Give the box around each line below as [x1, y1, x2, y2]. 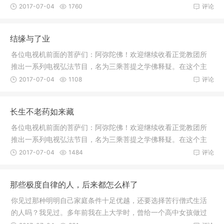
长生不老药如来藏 [10, 106, 74, 117]
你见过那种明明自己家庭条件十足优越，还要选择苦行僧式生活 [11, 196, 207, 205]
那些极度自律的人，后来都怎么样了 [10, 179, 138, 190]
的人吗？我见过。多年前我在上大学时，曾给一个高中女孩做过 [11, 208, 207, 217]
